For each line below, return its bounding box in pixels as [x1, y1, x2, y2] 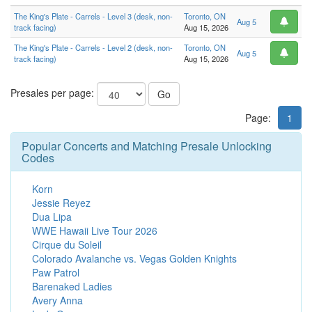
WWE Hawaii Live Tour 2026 [32, 224, 157, 238]
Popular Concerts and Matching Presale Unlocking [22, 138, 272, 155]
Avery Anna [32, 293, 83, 308]
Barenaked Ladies [32, 279, 112, 294]
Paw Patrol [32, 265, 79, 280]
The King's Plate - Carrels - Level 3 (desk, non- [14, 10, 173, 22]
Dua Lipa [32, 210, 72, 224]
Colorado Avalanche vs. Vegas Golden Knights [32, 251, 237, 266]
